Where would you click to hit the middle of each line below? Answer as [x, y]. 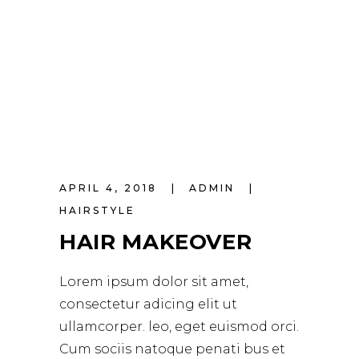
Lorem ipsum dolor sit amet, [154, 282]
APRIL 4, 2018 [111, 188]
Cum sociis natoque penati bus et [172, 349]
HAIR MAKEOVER [156, 242]
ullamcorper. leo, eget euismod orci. [179, 327]
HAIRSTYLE [97, 211]
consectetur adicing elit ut [148, 305]
